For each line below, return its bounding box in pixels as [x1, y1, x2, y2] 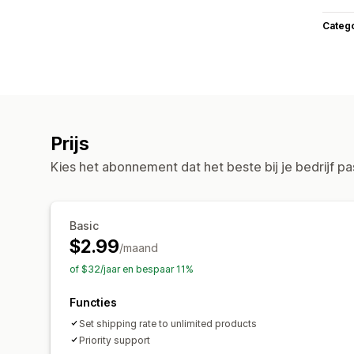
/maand [119, 240, 158, 254]
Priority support [79, 333, 150, 346]
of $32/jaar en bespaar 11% [70, 262, 194, 275]
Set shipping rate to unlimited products [79, 317, 257, 330]
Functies [70, 295, 117, 309]
